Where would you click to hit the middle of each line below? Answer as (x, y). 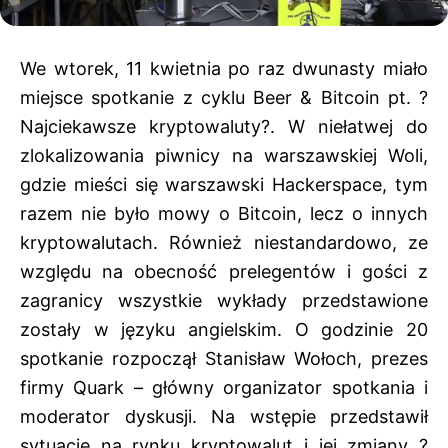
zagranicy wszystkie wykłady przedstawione (224, 301)
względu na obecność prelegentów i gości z (224, 272)
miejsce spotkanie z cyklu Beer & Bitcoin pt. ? (224, 98)
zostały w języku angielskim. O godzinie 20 (224, 330)
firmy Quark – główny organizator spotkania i (224, 388)
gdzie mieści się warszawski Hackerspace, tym (224, 185)
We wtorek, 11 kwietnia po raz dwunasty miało (224, 69)
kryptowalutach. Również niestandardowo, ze (224, 243)
